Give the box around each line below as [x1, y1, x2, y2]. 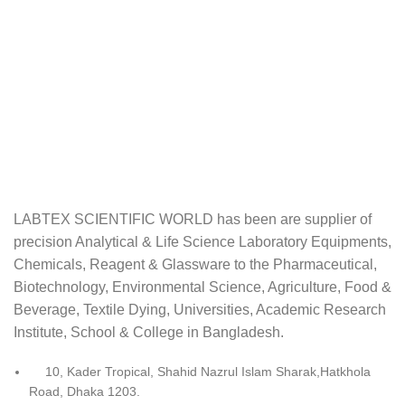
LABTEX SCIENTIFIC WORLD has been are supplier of [14, 212, 372, 228]
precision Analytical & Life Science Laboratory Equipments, [14, 234, 391, 250]
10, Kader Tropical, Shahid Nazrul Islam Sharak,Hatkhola [45, 364, 371, 380]
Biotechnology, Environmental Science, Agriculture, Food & [14, 279, 391, 296]
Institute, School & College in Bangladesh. [14, 325, 284, 341]
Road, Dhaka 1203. [29, 384, 140, 400]
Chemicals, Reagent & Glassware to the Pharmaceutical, [14, 257, 377, 273]
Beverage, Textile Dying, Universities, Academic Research [14, 302, 386, 318]
